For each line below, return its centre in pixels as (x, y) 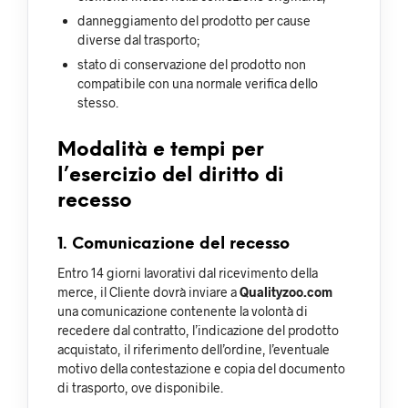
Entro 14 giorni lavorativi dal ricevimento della (188, 272)
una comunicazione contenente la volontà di (183, 311)
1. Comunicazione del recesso (173, 244)
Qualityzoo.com (286, 291)
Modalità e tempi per (161, 150)
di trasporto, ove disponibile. (140, 387)
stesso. (98, 102)
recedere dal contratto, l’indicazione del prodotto (198, 330)
